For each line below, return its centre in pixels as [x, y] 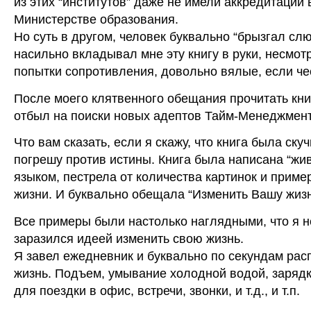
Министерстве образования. [96, 19]
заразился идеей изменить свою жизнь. [129, 239]
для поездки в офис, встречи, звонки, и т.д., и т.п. [157, 291]
